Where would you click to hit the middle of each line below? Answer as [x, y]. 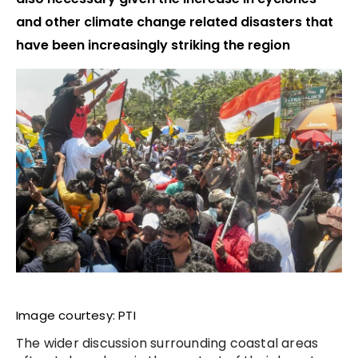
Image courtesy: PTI [76, 316]
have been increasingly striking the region [153, 46]
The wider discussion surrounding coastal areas [167, 344]
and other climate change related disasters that [175, 22]
